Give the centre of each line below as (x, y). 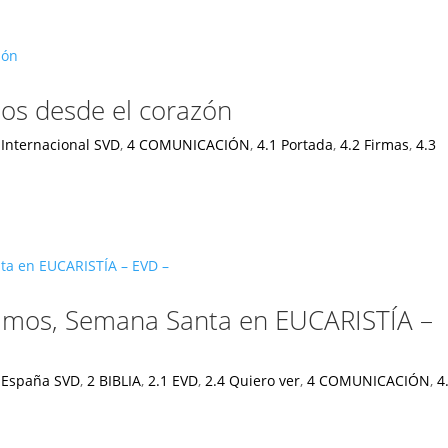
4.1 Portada (295, 144)
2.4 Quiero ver (253, 380)
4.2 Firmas (375, 144)
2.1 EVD (173, 380)
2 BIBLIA (114, 380)
